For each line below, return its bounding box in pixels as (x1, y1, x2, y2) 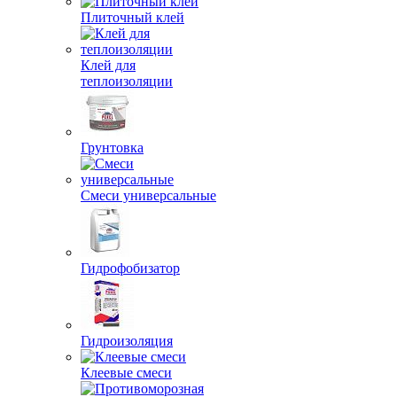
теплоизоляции (81, 74, 173, 89)
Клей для (81, 58, 136, 73)
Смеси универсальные (81, 188, 216, 203)
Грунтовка (81, 140, 144, 155)
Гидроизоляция (81, 333, 173, 348)
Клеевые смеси (81, 365, 172, 380)
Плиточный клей (81, 10, 184, 25)
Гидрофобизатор (81, 261, 180, 276)
